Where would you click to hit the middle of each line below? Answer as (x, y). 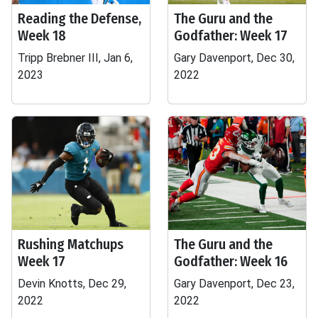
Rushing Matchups (71, 244)
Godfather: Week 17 (231, 35)
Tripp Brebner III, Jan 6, (75, 58)
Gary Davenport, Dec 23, (234, 284)
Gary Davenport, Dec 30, (234, 58)
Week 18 (42, 35)
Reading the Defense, (79, 18)
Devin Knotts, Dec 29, (72, 284)
